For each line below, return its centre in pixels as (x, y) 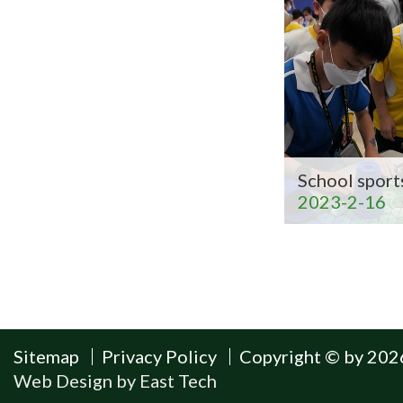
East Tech (178, 381)
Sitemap (46, 356)
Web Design (63, 381)
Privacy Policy (159, 356)
